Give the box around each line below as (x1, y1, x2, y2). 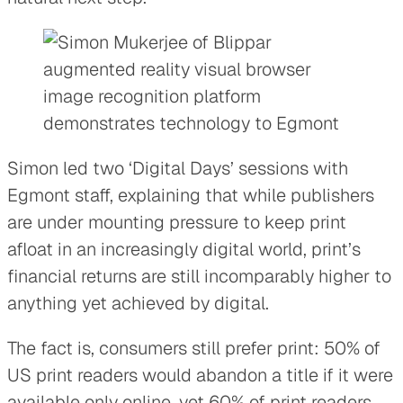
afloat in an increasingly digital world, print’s (7, 237, 361, 261)
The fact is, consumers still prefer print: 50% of (7, 336, 381, 360)
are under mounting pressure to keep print (7, 210, 346, 234)
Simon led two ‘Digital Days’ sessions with (7, 156, 348, 180)
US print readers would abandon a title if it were (7, 363, 393, 387)
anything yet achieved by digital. (7, 291, 269, 315)
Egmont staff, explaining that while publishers (7, 183, 374, 207)
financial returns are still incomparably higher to (7, 264, 391, 288)
